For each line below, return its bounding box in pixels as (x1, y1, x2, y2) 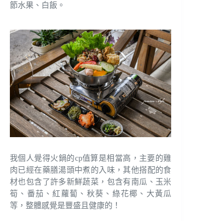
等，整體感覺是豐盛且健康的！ (10, 201, 120, 210)
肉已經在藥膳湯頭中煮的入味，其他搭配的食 (10, 166, 172, 175)
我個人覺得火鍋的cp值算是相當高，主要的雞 (10, 154, 172, 163)
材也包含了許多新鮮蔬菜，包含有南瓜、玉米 (10, 178, 172, 186)
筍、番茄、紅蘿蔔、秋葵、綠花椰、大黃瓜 (10, 189, 172, 198)
